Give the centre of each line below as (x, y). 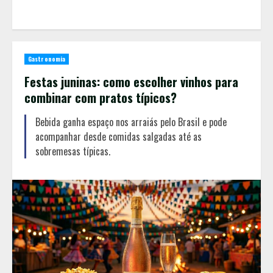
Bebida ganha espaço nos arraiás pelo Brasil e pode (131, 122)
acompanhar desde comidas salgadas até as (119, 136)
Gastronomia (47, 58)
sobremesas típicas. (73, 151)
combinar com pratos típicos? (101, 97)
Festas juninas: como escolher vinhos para (131, 81)
